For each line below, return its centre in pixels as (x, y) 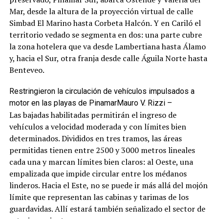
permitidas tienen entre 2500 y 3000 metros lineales (102, 150)
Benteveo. (27, 70)
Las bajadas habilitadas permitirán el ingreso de (93, 115)
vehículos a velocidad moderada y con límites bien (98, 126)
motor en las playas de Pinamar (63, 103)
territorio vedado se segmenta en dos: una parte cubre (105, 34)
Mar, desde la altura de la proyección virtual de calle (101, 11)
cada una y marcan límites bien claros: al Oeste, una (101, 162)
